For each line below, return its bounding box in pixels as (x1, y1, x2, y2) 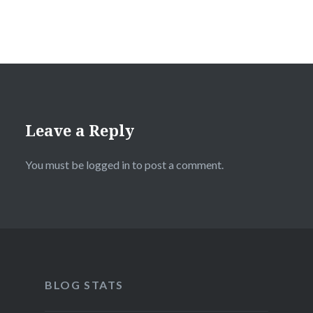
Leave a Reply (24, 119, 134, 141)
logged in (85, 158, 130, 172)
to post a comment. (129, 158, 224, 172)
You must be (24, 158, 86, 172)
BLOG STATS (44, 278, 124, 292)
